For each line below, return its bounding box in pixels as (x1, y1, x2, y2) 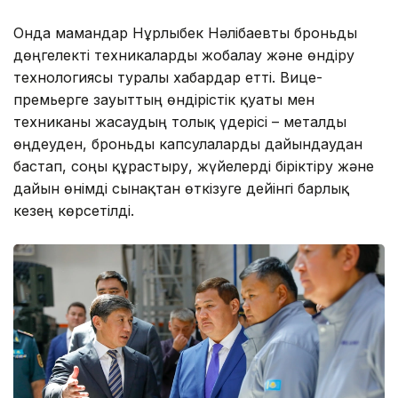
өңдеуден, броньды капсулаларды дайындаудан (13, 135, 362, 154)
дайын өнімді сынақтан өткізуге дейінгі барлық (13, 179, 349, 198)
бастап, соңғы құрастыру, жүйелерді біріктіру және (13, 157, 374, 176)
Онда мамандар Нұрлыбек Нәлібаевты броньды (13, 24, 357, 43)
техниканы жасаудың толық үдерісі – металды (13, 113, 346, 131)
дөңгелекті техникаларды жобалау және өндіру (13, 46, 354, 65)
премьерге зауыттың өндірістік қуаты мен (13, 91, 314, 109)
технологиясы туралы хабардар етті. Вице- (13, 68, 322, 87)
